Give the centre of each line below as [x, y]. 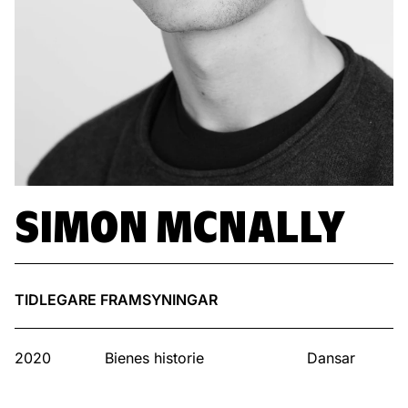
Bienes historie [154, 358]
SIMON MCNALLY [180, 227]
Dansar [331, 358]
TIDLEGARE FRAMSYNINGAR [116, 300]
